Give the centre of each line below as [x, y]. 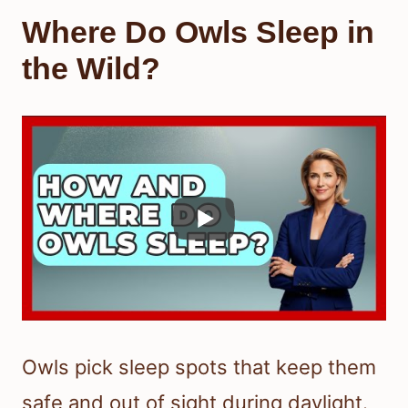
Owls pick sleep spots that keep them [199, 367]
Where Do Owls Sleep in [198, 32]
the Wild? [91, 69]
